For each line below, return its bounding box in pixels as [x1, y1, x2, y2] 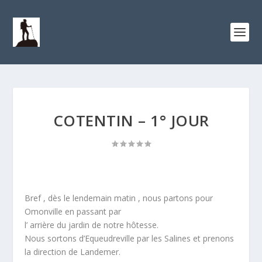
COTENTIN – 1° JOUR [53, 110, 209, 131]
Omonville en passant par [25, 206, 122, 217]
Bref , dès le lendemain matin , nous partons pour [25, 192, 213, 204]
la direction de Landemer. [25, 246, 121, 257]
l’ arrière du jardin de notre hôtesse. [25, 219, 159, 230]
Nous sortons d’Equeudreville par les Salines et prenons [25, 233, 235, 244]
